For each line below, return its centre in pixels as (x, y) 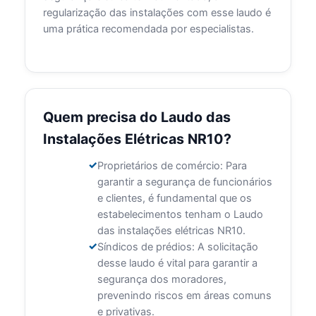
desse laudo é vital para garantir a (177, 263)
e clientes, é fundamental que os (174, 199)
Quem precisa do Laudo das (137, 117)
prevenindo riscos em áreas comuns (184, 296)
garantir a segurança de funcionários (184, 182)
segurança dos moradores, (162, 280)
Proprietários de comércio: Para (172, 166)
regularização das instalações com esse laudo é (157, 13)
